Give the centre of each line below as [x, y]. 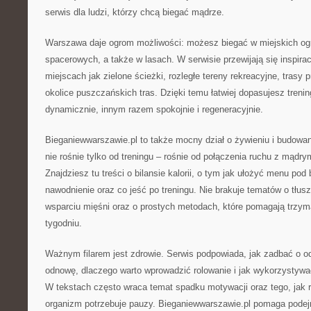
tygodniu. [64, 223]
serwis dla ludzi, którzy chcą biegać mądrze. [135, 12]
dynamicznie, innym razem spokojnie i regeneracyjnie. [154, 109]
